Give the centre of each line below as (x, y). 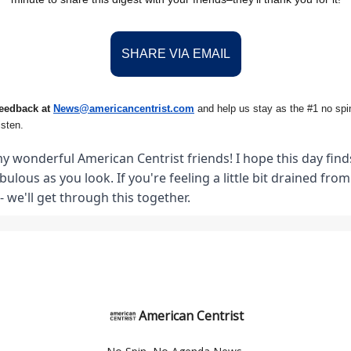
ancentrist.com (158, 109)
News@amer (83, 109)
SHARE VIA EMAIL (175, 54)
